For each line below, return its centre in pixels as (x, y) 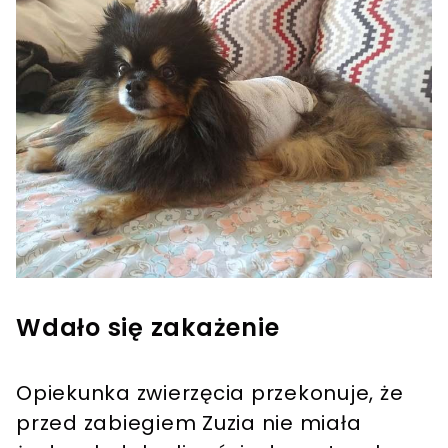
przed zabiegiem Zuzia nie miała (189, 422)
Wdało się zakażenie (148, 327)
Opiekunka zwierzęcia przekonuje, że (210, 392)
